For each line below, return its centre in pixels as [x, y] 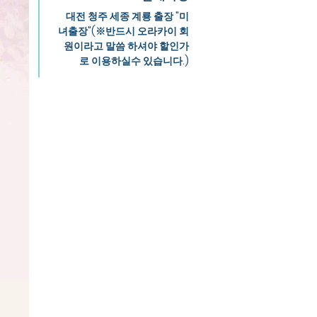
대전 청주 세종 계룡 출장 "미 [127, 16]
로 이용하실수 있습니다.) [134, 61]
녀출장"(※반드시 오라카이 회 [123, 31]
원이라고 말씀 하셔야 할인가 [126, 46]
